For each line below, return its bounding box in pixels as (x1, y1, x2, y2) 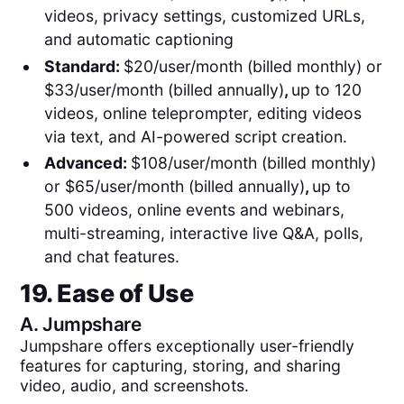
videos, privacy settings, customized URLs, (43, 6, 365, 26)
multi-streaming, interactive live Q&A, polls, (43, 224, 363, 243)
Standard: (43, 56, 124, 76)
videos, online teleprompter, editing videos (43, 103, 362, 123)
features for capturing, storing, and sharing (20, 355, 342, 375)
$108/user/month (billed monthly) (130, 153, 376, 173)
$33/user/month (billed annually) (43, 79, 284, 99)
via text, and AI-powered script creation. (43, 126, 347, 146)
